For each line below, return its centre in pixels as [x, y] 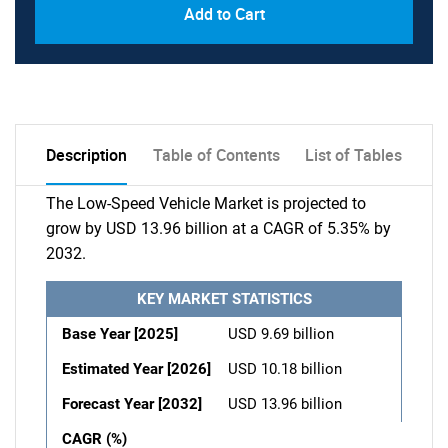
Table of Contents [216, 155]
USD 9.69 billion [281, 334]
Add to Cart [224, 14]
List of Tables [353, 155]
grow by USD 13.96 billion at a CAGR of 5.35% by [218, 228]
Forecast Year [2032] [132, 404]
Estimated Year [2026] [136, 369]
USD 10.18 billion [285, 369]
